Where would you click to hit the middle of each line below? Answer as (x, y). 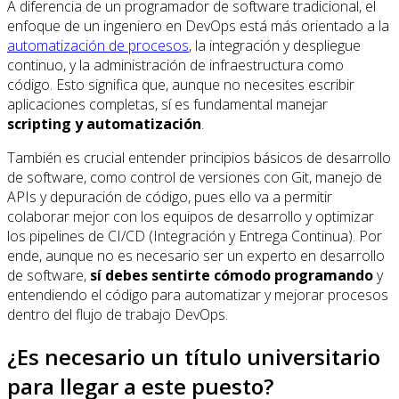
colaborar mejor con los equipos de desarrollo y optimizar (191, 217)
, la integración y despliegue (275, 46)
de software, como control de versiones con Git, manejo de (195, 178)
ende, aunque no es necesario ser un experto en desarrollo (196, 256)
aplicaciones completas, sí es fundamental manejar (167, 105)
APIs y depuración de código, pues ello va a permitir (170, 197)
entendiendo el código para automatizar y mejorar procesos (198, 295)
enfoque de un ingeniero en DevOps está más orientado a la (198, 26)
